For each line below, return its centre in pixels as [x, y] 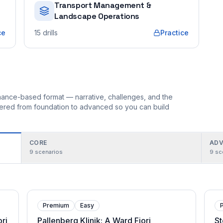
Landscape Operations [97, 16]
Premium [56, 205]
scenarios [49, 152]
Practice [174, 33]
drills [50, 33]
